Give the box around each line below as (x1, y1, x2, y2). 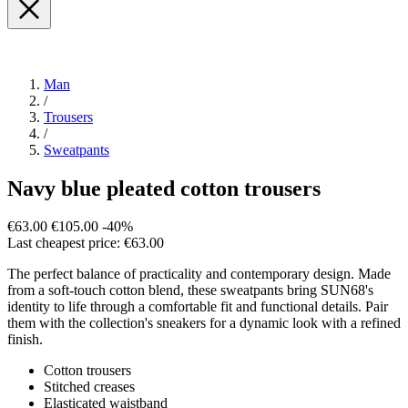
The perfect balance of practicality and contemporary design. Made (7, 266, 391, 282)
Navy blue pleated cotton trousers (7, 176, 321, 200)
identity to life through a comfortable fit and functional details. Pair (7, 299, 388, 315)
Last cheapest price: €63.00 (7, 235, 164, 251)
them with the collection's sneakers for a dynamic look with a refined (7, 315, 401, 331)
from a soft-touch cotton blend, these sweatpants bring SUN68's (7, 282, 373, 299)
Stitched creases (44, 379, 135, 395)
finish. (7, 331, 43, 348)
